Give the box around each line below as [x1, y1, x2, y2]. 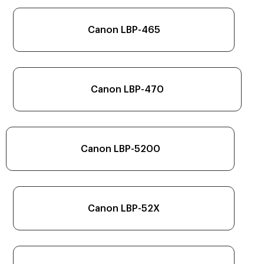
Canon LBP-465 [87, 25, 160, 35]
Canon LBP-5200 [80, 144, 160, 154]
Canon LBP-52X [88, 203, 160, 213]
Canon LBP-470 [91, 84, 164, 94]
